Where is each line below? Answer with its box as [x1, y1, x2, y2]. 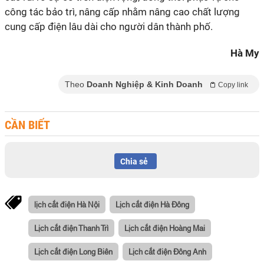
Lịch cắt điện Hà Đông [115, 199, 189, 209]
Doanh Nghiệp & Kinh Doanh [87, 80, 203, 89]
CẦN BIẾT [5, 118, 50, 132]
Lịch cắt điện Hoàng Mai [124, 222, 205, 233]
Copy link [218, 81, 248, 89]
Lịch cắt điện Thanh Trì [34, 222, 108, 233]
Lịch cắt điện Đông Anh [128, 246, 206, 256]
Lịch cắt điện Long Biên [34, 246, 113, 256]
